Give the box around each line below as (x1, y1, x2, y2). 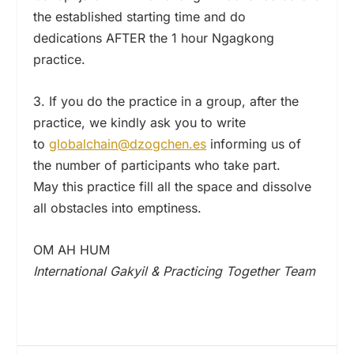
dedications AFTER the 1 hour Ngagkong (33, 30, 275, 47)
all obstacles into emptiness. (33, 200, 202, 217)
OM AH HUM (33, 241, 111, 258)
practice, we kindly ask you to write (33, 115, 247, 131)
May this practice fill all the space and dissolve (33, 179, 312, 195)
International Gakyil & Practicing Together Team (33, 262, 316, 279)
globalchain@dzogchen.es (49, 136, 207, 153)
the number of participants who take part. (33, 157, 281, 174)
